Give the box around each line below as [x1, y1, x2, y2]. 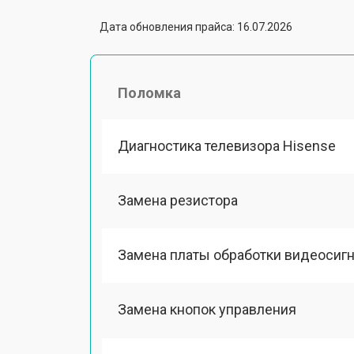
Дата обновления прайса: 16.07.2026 [100, 20, 292, 33]
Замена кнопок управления [118, 301, 296, 318]
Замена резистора [118, 191, 238, 209]
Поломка [118, 84, 181, 101]
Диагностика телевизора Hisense [118, 137, 336, 154]
